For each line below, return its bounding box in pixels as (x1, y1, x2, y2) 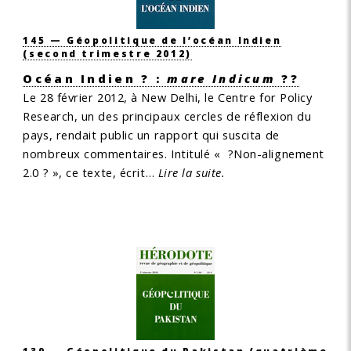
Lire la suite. (157, 165, 226, 181)
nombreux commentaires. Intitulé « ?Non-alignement (23, 146, 324, 162)
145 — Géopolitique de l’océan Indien (23, 33, 282, 46)
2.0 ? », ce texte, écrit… (23, 165, 158, 181)
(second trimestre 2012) (23, 46, 193, 60)
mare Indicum (167, 71, 277, 87)
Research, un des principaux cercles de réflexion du (23, 108, 312, 125)
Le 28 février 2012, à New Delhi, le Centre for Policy (23, 89, 313, 106)
